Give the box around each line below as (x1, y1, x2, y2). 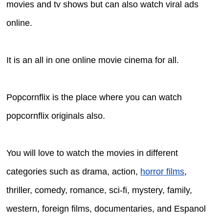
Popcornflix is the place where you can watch (6, 92, 182, 103)
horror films (140, 167, 185, 177)
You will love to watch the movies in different (6, 148, 178, 158)
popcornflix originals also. (6, 111, 106, 121)
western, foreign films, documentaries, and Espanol (6, 204, 206, 214)
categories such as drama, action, (6, 167, 141, 177)
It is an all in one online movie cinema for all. (6, 55, 179, 66)
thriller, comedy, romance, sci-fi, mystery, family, (6, 185, 193, 196)
